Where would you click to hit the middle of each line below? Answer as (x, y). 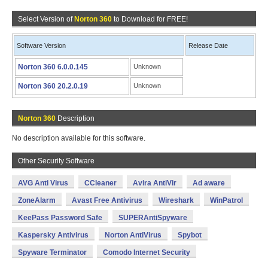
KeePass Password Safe (60, 218)
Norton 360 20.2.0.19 (53, 86)
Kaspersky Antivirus (53, 235)
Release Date (208, 45)
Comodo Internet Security (147, 252)
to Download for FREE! (150, 19)
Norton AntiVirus (133, 235)
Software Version (41, 45)
